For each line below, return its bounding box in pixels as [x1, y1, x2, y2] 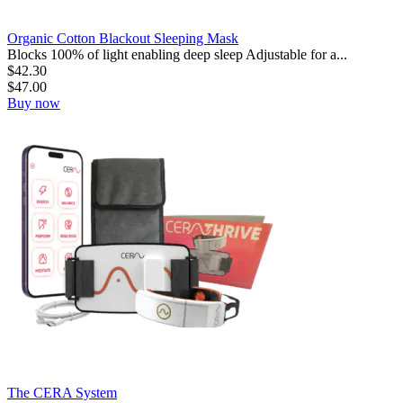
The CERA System [7, 384, 117, 400]
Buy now [7, 94, 60, 111]
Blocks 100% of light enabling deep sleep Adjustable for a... [7, 46, 347, 62]
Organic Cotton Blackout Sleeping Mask [7, 30, 238, 46]
